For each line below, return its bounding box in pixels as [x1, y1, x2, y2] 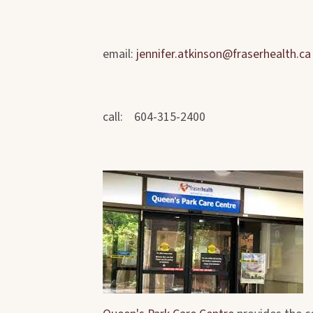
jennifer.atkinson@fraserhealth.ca [136, 45, 311, 64]
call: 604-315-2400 [103, 108, 205, 126]
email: [103, 45, 136, 64]
